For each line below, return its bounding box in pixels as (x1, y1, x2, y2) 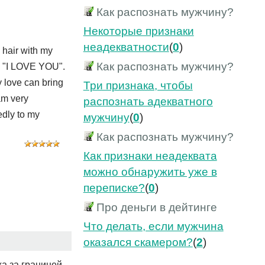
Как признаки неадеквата (83, 150, 217, 163)
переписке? (83, 182, 145, 195)
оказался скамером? (83, 236, 193, 249)
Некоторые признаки (83, 25, 194, 38)
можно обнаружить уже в (83, 166, 217, 179)
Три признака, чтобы (83, 79, 193, 92)
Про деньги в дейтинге (96, 201, 217, 214)
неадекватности (83, 41, 169, 54)
